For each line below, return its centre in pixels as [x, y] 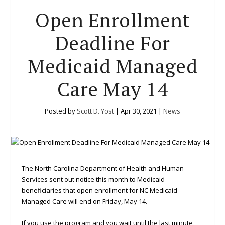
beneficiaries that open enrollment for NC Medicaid [99, 191]
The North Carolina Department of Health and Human [102, 168]
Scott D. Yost [95, 111]
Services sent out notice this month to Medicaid [93, 180]
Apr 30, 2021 [139, 111]
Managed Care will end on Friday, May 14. [86, 202]
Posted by [61, 111]
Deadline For [113, 43]
